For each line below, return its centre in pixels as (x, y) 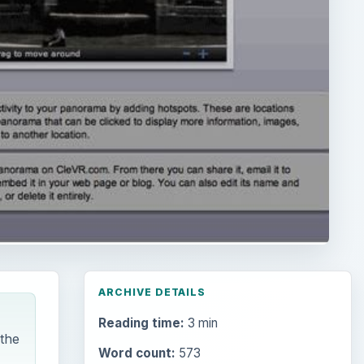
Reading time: (141, 323)
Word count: (136, 353)
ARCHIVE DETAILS (152, 292)
